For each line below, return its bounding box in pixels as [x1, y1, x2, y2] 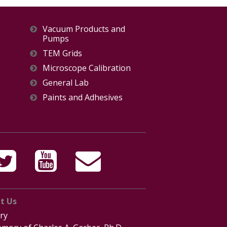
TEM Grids [43, 47, 83, 59]
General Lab [43, 77, 89, 88]
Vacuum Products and [43, 23, 126, 34]
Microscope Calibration [43, 62, 131, 73]
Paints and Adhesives [43, 91, 123, 103]
